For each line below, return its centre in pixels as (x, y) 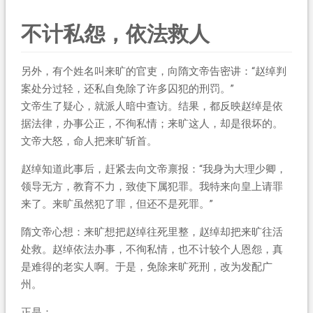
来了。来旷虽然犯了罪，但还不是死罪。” (117, 204)
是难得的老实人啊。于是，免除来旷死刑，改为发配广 (146, 267)
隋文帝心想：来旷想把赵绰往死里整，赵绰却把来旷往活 (152, 232)
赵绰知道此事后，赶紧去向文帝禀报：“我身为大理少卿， (153, 169)
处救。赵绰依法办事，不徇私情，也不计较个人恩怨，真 (152, 249)
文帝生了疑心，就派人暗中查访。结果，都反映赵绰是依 (152, 106)
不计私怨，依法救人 (115, 34)
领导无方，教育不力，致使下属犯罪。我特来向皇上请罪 (152, 186)
